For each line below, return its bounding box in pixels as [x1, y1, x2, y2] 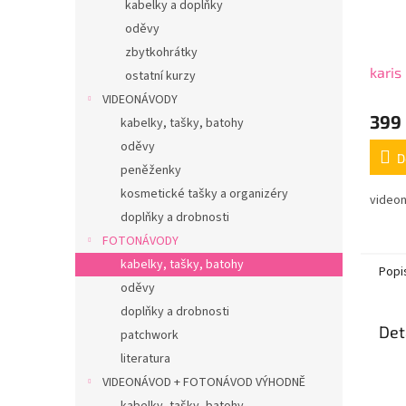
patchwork [121, 326, 179, 344]
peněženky [121, 161, 181, 179]
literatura [121, 350, 170, 368]
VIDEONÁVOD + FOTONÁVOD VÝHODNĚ [102, 373, 305, 391]
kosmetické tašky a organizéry [121, 185, 288, 203]
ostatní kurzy [125, 67, 196, 85]
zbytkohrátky [125, 43, 198, 62]
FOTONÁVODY [102, 232, 179, 250]
